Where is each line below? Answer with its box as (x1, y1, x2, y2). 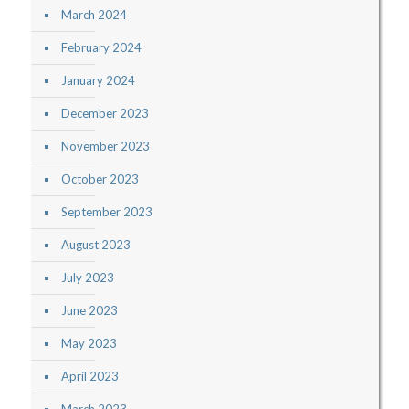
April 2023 (60, 369, 119, 384)
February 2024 (60, 40, 142, 56)
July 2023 (60, 270, 114, 286)
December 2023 (60, 106, 149, 121)
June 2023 (60, 303, 118, 319)
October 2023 (60, 172, 139, 187)
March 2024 (60, 7, 127, 23)
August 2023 (60, 237, 131, 253)
